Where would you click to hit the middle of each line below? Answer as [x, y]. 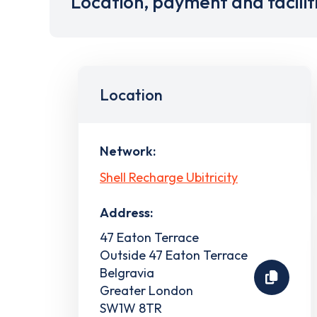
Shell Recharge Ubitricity [169, 177]
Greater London [146, 290]
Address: [126, 212]
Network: [128, 151]
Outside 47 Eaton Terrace [174, 255]
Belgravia [127, 272]
